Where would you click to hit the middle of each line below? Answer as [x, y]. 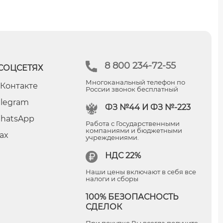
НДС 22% [123, 155]
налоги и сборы [112, 178]
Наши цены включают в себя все [141, 171]
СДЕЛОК [104, 207]
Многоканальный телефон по [135, 82]
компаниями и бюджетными [134, 130]
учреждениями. [112, 137]
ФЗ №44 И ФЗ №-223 [148, 107]
